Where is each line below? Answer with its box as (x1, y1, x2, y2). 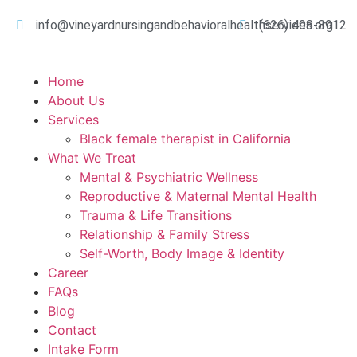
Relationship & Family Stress (80, 226, 249, 242)
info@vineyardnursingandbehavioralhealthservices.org (36, 18, 333, 33)
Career (48, 265, 88, 280)
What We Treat (48, 150, 136, 166)
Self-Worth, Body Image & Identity (80, 245, 284, 261)
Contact (48, 322, 96, 338)
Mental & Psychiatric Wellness (80, 169, 258, 185)
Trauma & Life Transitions (80, 207, 232, 223)
